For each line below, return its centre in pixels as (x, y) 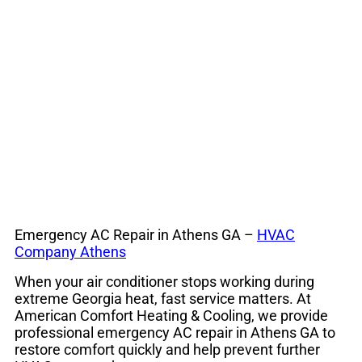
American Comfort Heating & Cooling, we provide (171, 316)
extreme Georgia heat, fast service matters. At (163, 299)
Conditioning (118, 59)
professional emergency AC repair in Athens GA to (175, 333)
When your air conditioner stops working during (164, 282)
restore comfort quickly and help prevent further (167, 349)
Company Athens (70, 252)
